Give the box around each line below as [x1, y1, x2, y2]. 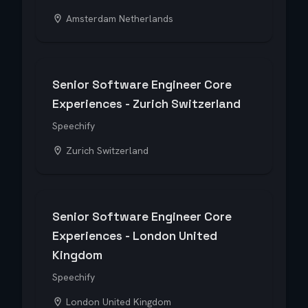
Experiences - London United [52, 228, 217, 243]
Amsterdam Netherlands [66, 12, 173, 25]
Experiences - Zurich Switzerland [52, 96, 241, 111]
